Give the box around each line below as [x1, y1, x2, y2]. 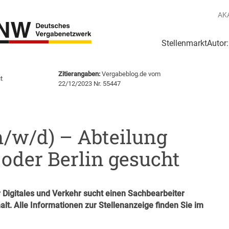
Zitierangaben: [58, 70, 100, 78]
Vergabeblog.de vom [100, 70, 161, 78]
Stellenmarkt [162, 39, 207, 48]
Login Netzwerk [63, 50, 113, 58]
